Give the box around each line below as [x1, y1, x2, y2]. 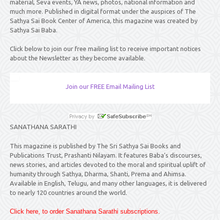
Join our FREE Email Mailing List [65, 82, 155, 90]
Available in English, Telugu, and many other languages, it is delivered [10, 179, 207, 187]
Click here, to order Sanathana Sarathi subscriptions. [10, 208, 160, 216]
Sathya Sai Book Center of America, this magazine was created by [10, 17, 197, 24]
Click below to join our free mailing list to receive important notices [10, 45, 201, 53]
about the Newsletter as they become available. [10, 55, 145, 62]
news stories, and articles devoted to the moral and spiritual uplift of [10, 161, 206, 168]
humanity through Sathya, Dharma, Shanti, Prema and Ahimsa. [10, 170, 186, 177]
